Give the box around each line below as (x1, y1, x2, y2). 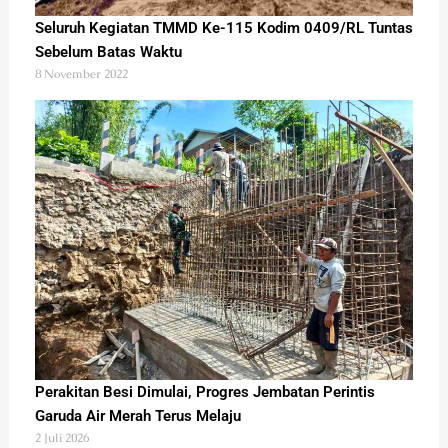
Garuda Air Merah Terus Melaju (34, 406, 241, 425)
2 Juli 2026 (34, 429, 89, 446)
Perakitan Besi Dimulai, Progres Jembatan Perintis (34, 382, 375, 401)
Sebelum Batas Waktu (34, 42, 182, 61)
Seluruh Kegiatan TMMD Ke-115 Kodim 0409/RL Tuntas (34, 18, 413, 37)
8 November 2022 (34, 65, 128, 82)
